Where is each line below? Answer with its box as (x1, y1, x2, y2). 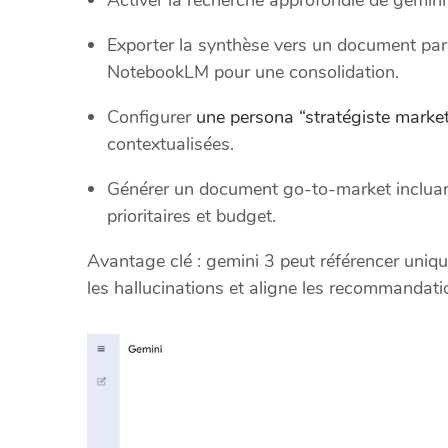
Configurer (107, 104, 196, 129)
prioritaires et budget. (107, 203, 276, 228)
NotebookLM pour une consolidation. (107, 59, 399, 84)
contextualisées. (107, 131, 234, 156)
